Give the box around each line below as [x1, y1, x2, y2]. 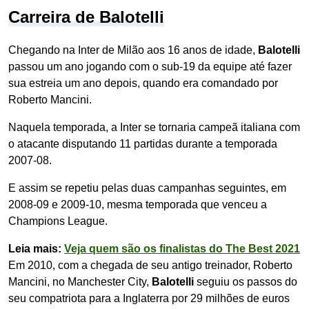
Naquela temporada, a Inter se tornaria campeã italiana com [8, 121, 300, 133]
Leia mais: [8, 243, 64, 255]
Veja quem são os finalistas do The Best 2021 [64, 243, 300, 255]
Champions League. [8, 215, 108, 227]
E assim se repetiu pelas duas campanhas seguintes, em [8, 182, 286, 194]
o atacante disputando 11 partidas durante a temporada [8, 138, 277, 150]
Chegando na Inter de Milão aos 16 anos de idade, [8, 44, 258, 56]
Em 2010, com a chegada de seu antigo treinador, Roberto [8, 259, 292, 271]
